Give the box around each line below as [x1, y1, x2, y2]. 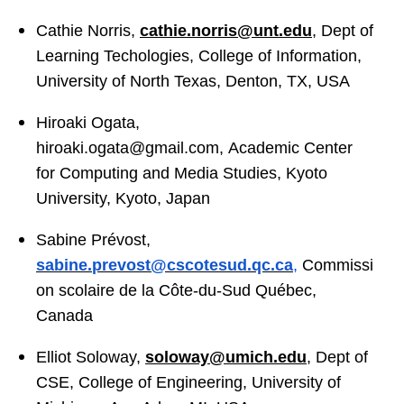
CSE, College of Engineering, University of [36, 373, 341, 391]
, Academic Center [219, 139, 353, 157]
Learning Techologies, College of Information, [36, 47, 362, 65]
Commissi [302, 256, 373, 274]
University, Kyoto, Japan [36, 189, 210, 207]
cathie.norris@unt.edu [140, 22, 312, 40]
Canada [36, 307, 93, 325]
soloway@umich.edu [145, 348, 307, 366]
